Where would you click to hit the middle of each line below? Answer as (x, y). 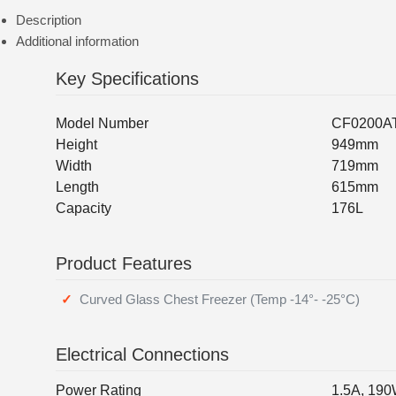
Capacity (84, 208)
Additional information (77, 41)
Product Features (124, 263)
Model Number (102, 123)
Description (48, 20)
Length (77, 187)
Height (76, 145)
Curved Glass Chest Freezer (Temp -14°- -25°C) (219, 299)
